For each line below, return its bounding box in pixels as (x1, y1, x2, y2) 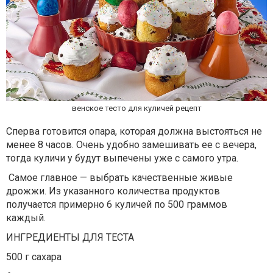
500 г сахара (6, 250, 62, 263)
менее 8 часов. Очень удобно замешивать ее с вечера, (6, 138, 257, 151)
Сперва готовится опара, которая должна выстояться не (6, 125, 262, 137)
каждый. (6, 211, 46, 224)
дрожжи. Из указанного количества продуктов (6, 185, 220, 197)
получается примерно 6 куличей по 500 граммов (6, 198, 227, 210)
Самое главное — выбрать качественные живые (6, 171, 233, 183)
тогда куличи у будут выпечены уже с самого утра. (6, 152, 238, 164)
